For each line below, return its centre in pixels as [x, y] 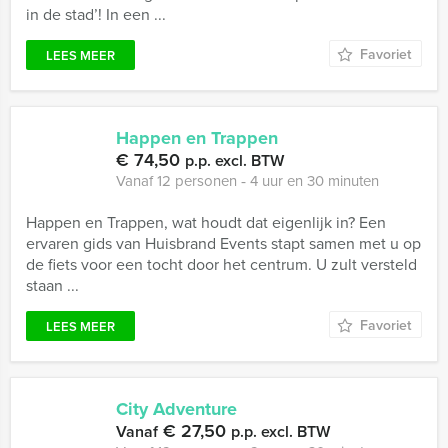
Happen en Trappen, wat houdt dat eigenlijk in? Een [206, 222]
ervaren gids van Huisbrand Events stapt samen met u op [223, 243]
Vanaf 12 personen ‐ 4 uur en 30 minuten [247, 180]
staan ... [52, 285]
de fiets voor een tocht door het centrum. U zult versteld [221, 264]
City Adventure [176, 409]
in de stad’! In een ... [96, 14]
